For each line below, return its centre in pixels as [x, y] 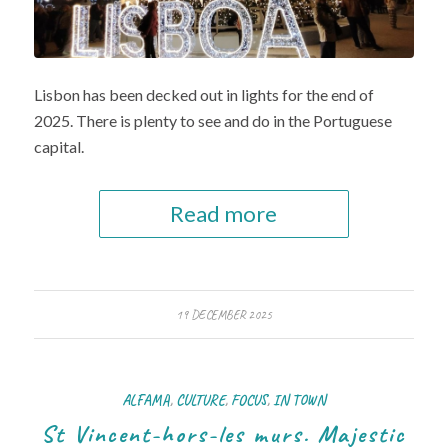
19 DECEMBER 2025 [223, 315]
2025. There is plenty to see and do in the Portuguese [212, 120]
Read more [224, 213]
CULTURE [200, 400]
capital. [58, 146]
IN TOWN [299, 400]
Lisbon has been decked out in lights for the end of [203, 94]
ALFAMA [145, 400]
